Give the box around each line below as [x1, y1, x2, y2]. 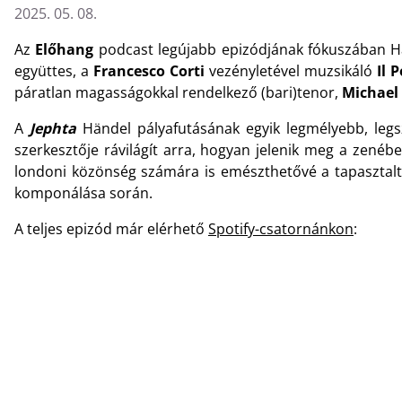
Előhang [35, 39, 99, 60]
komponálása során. [14, 183, 153, 204]
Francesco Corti [92, 61, 205, 82]
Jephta [29, 118, 83, 139]
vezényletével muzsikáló [204, 61, 377, 82]
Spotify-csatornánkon [208, 219, 354, 240]
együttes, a [14, 61, 93, 82]
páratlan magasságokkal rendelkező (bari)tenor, [14, 83, 342, 103]
